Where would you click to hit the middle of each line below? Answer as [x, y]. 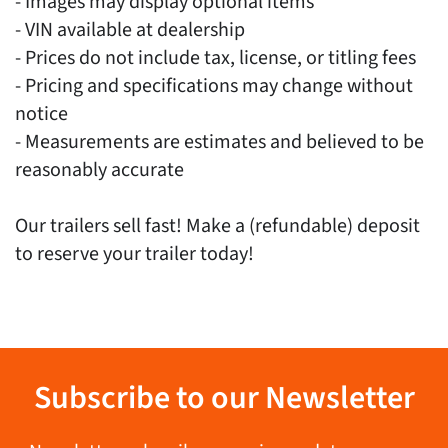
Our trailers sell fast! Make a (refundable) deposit [217, 225]
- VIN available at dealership [130, 29]
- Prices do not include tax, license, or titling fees [215, 57]
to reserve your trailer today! [134, 253]
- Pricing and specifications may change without [214, 85]
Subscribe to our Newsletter [224, 397]
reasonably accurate [99, 169]
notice [41, 113]
